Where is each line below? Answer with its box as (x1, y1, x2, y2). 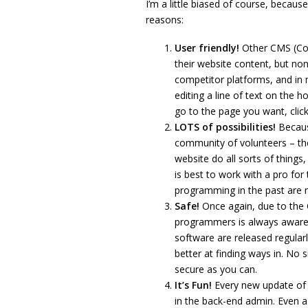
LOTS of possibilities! (175, 120, 278, 134)
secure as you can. (175, 263, 257, 276)
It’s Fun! (175, 278, 214, 292)
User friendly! (175, 41, 242, 55)
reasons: (146, 12, 184, 26)
